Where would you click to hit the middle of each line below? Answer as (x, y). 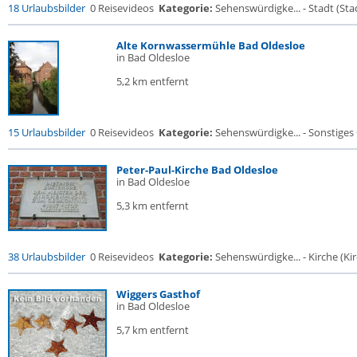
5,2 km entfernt (153, 81)
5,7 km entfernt (153, 330)
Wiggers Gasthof (158, 294)
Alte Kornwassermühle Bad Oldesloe (211, 45)
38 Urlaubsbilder (47, 257)
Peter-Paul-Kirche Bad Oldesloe (197, 170)
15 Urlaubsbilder (47, 132)
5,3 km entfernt (153, 206)
